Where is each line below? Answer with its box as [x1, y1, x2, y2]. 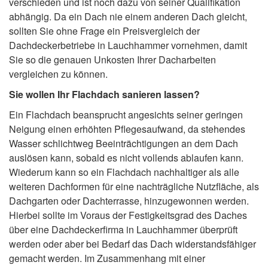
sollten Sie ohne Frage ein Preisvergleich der [9, 23, 200, 38]
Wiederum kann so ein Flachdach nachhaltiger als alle [9, 165, 239, 179]
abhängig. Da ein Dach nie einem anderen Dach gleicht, [9, 9, 247, 23]
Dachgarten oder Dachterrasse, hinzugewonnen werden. [9, 193, 249, 208]
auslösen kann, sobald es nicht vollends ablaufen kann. [9, 150, 243, 165]
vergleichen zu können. [9, 66, 108, 81]
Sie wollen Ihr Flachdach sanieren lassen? [9, 87, 200, 101]
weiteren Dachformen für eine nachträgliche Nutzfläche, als [9, 179, 259, 193]
